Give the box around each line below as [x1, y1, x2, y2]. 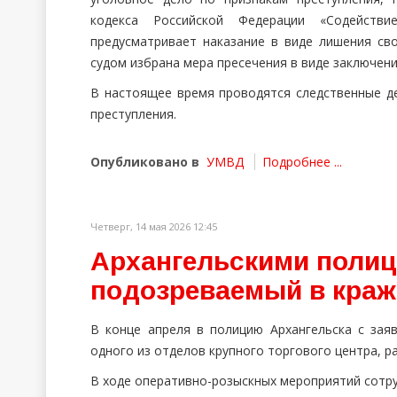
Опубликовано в [90, 153, 199, 170]
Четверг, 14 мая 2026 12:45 [90, 220, 217, 233]
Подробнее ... [262, 153, 342, 170]
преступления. [90, 105, 176, 122]
